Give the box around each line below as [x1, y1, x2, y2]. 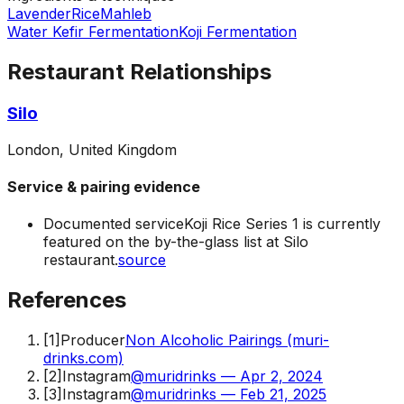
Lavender [7, 5, 71, 23]
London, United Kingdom [7, 140, 177, 159]
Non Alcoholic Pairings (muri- [125, 331, 329, 350]
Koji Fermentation [179, 23, 297, 41]
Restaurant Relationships [7, 59, 271, 86]
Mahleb [100, 5, 151, 23]
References [7, 287, 126, 314]
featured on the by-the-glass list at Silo [43, 233, 308, 252]
